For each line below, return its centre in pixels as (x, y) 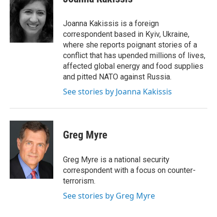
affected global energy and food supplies (133, 66)
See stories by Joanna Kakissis (117, 91)
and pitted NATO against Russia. (117, 77)
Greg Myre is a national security (116, 159)
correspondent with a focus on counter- (129, 170)
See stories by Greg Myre (109, 195)
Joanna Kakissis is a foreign (111, 23)
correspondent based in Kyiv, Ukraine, (126, 34)
